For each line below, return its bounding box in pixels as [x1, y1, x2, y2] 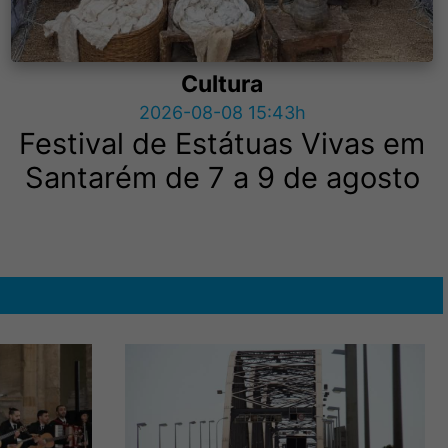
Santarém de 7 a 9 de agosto [24, 159, 420, 195]
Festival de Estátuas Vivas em [19, 125, 425, 161]
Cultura [181, 69, 263, 98]
